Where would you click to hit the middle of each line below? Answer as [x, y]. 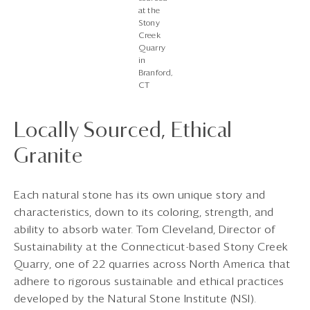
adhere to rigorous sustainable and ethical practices [149, 281]
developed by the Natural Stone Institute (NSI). [135, 299]
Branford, [155, 74]
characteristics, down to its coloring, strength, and [144, 212]
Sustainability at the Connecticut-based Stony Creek [151, 247]
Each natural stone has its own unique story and [140, 195]
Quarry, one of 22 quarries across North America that [152, 264]
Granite [48, 157]
